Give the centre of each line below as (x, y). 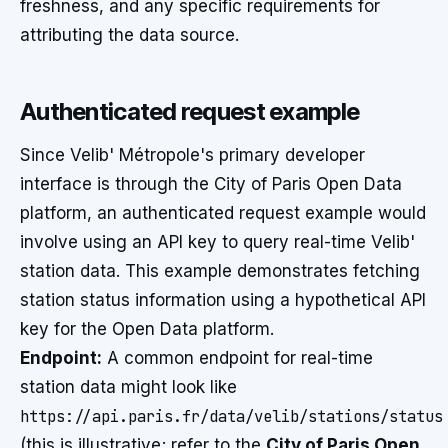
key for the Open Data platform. (147, 329)
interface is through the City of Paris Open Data (211, 184)
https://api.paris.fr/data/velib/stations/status (231, 416)
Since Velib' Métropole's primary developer (192, 155)
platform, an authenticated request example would (223, 213)
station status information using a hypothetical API (223, 300)
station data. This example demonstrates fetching (220, 271)
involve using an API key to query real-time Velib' (217, 242)
